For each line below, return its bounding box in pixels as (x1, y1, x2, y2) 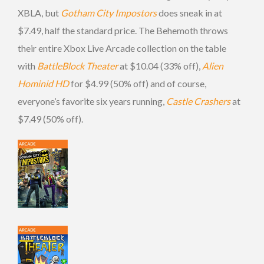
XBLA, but (18, 6, 61, 18)
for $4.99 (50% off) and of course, (69, 77, 206, 89)
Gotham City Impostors (61, 6, 157, 18)
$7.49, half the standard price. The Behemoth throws (18, 24, 228, 36)
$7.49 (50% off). (18, 113, 83, 124)
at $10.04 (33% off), (120, 60, 202, 71)
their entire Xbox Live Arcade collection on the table (18, 42, 226, 54)
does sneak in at (157, 6, 222, 18)
